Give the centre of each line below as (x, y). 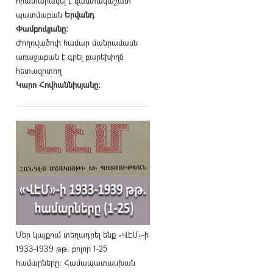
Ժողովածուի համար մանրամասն (77, 42)
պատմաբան (40, 14)
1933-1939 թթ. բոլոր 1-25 (62, 248)
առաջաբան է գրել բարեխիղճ (70, 56)
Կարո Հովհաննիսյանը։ (58, 84)
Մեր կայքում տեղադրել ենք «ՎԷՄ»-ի (82, 234)
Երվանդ (80, 14)
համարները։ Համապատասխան (76, 262)
